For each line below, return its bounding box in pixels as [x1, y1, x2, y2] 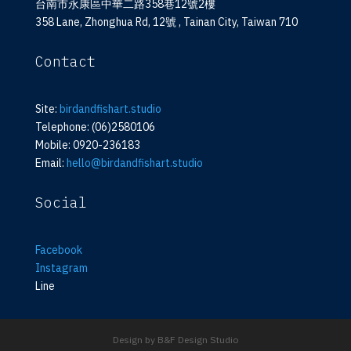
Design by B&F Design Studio [112, 334, 238, 346]
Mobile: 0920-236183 [34, 138, 140, 153]
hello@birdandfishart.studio [66, 156, 203, 171]
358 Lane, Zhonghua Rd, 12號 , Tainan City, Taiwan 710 [34, 15, 298, 30]
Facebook [34, 243, 82, 258]
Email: [34, 156, 67, 171]
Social [34, 194, 87, 212]
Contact [34, 52, 96, 71]
